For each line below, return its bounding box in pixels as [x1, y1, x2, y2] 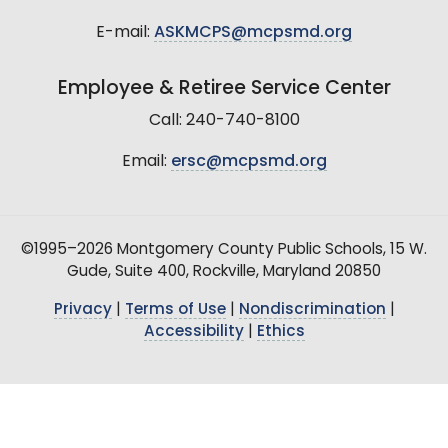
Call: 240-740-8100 [148, 112, 300, 129]
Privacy [53, 302, 112, 318]
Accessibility [143, 324, 244, 340]
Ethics [256, 324, 305, 340]
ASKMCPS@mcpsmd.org [154, 24, 352, 41]
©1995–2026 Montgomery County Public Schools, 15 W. [21, 242, 427, 258]
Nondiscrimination [238, 302, 386, 318]
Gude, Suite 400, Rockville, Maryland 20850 [67, 264, 381, 280]
